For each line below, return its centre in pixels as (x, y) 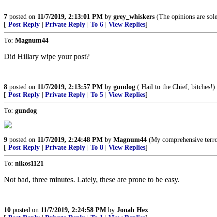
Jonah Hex (132, 210)
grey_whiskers (134, 17)
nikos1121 (29, 163)
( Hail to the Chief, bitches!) (175, 87)
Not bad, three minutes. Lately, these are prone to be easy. (92, 179)
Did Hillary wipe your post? (47, 56)
